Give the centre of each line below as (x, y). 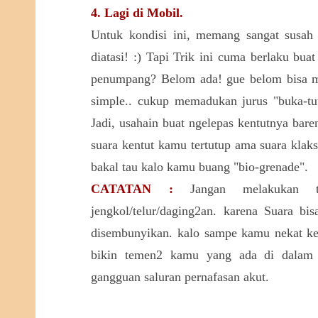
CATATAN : (132, 189)
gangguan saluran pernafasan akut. (180, 277)
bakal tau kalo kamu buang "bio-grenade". (200, 167)
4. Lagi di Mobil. (137, 13)
